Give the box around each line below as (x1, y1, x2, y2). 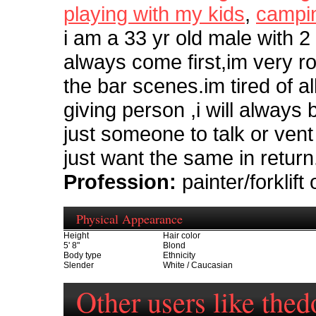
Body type (63, 250, 102, 261)
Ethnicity (163, 250, 195, 261)
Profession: (63, 170, 176, 194)
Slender (63, 260, 94, 271)
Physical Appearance (76, 209, 183, 227)
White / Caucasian (163, 260, 233, 271)
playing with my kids (63, 2, 245, 26)
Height (63, 231, 89, 241)
